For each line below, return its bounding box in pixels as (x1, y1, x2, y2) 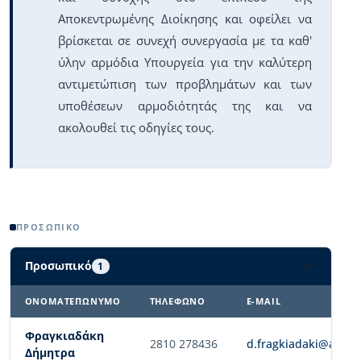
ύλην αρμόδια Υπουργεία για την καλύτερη (58, 53, 312, 70)
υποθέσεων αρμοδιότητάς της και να (58, 97, 312, 114)
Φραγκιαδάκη (24, 327, 104, 343)
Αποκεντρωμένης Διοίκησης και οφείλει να (58, 10, 312, 27)
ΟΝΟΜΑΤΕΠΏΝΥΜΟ (24, 294, 121, 307)
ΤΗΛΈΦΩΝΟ (149, 294, 205, 307)
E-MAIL (246, 294, 281, 307)
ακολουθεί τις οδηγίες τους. (58, 118, 214, 135)
